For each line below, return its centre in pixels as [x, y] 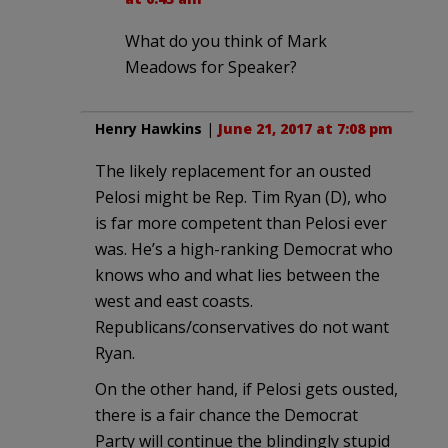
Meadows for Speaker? [211, 66]
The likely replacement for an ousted [233, 170]
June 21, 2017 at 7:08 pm [305, 128]
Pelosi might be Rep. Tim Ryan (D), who [241, 196]
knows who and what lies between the [237, 274]
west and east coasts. [174, 300]
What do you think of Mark [226, 40]
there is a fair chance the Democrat [226, 414]
